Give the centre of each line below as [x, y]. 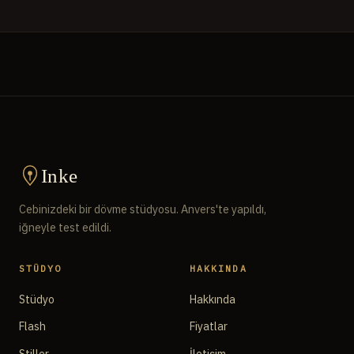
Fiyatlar [209, 327]
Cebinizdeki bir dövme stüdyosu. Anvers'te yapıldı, [143, 209]
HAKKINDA [218, 269]
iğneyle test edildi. [65, 228]
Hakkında [213, 299]
